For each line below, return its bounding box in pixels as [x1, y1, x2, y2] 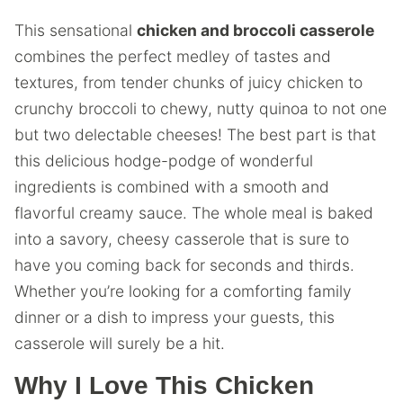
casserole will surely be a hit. [14, 334, 225, 353]
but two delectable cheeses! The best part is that [14, 125, 376, 144]
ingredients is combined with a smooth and [14, 177, 329, 196]
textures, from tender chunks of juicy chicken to [14, 73, 363, 92]
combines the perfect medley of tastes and [14, 47, 331, 66]
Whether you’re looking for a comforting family [14, 282, 352, 300]
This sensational [14, 21, 137, 40]
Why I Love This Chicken [14, 372, 314, 399]
